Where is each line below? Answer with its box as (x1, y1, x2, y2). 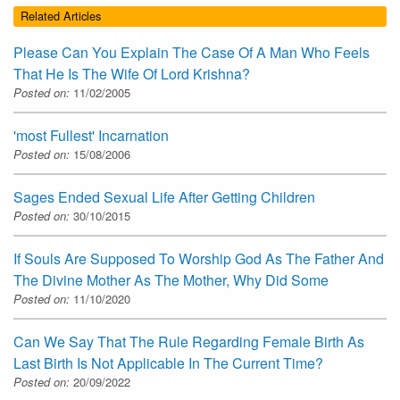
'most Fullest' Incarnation (13, 124, 169, 146)
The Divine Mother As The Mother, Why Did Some (13, 269, 329, 290)
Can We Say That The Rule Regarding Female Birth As (13, 330, 364, 352)
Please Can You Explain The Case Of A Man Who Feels (13, 41, 370, 62)
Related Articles (21, 7, 101, 25)
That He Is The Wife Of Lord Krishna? (13, 62, 250, 84)
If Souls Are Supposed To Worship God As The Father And (13, 247, 384, 269)
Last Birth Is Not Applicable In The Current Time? (13, 352, 323, 373)
